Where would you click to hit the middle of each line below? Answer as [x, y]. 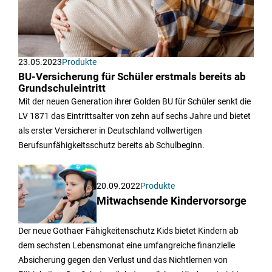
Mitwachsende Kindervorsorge [172, 201]
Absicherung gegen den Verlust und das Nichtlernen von [123, 260]
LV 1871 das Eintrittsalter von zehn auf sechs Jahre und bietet [134, 116]
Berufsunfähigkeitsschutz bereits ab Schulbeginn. [111, 145]
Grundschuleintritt [62, 88]
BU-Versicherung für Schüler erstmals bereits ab [132, 76]
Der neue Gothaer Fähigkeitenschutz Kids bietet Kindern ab [128, 230]
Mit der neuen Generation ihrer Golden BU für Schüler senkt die [134, 101]
